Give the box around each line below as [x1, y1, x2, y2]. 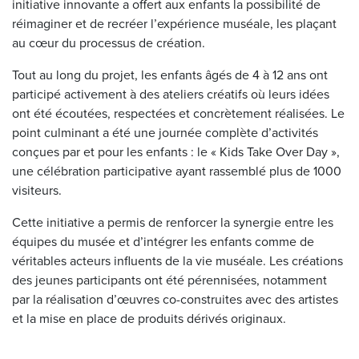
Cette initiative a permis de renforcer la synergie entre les [12, 215, 333, 232]
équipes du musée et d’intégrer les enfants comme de [12, 234, 314, 251]
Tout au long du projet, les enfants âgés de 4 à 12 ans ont [12, 67, 328, 84]
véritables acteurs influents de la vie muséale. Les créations [12, 253, 343, 270]
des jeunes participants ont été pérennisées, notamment [12, 272, 327, 289]
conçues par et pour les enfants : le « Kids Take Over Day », [12, 144, 340, 161]
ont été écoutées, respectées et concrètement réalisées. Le [12, 106, 345, 123]
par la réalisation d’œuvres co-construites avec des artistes [12, 292, 338, 309]
